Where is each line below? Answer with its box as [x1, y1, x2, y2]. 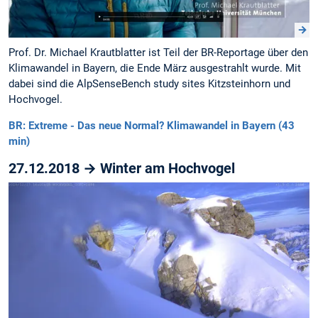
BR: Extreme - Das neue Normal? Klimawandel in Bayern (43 [9, 119, 295, 132]
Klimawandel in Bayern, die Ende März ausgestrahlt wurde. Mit [9, 61, 301, 75]
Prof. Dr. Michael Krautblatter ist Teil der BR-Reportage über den [9, 45, 308, 59]
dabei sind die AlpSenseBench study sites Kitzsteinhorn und [9, 77, 290, 90]
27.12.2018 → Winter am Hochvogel [9, 160, 235, 177]
